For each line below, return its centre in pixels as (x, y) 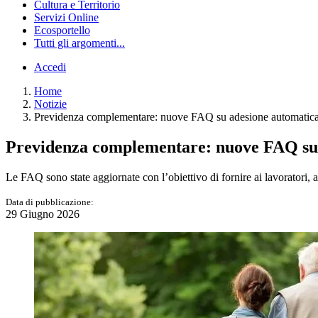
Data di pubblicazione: (50, 202)
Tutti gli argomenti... (79, 43)
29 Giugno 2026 (43, 214)
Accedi (50, 67)
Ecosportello (62, 31)
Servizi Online (66, 18)
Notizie (50, 104)
